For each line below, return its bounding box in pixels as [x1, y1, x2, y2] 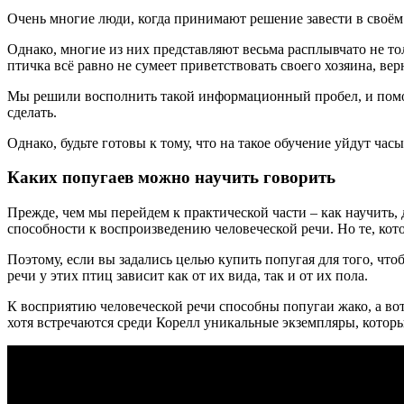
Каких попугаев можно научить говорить [7, 168, 335, 188]
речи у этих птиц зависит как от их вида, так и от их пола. [7, 267, 368, 283]
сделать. [7, 104, 57, 120]
